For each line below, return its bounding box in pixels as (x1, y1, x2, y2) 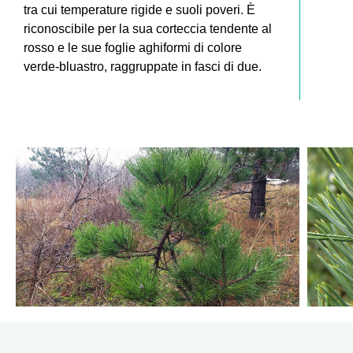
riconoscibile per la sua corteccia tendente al (24, 21, 272, 35)
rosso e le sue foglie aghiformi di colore (24, 40, 242, 54)
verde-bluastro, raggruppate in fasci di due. (24, 59, 262, 73)
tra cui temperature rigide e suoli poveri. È (24, 2, 255, 17)
